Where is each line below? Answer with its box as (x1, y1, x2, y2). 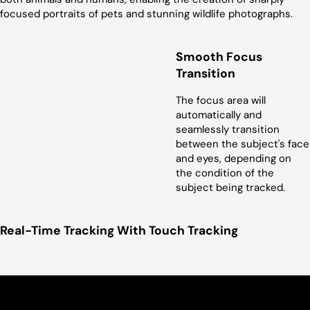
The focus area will (176, 93, 266, 108)
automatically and (176, 108, 262, 122)
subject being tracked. (176, 181, 285, 195)
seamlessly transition (176, 122, 280, 137)
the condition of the (176, 166, 274, 181)
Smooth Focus (176, 48, 262, 64)
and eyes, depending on (176, 152, 291, 166)
